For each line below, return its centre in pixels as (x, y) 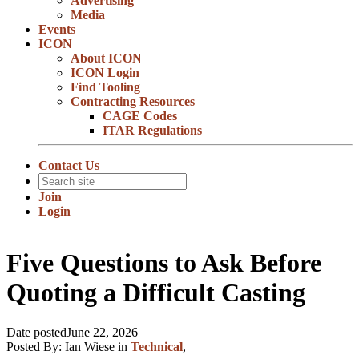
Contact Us (69, 165)
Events (57, 29)
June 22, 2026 (102, 332)
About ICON (106, 58)
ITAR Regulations (152, 130)
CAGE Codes (140, 116)
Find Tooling (105, 87)
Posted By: (36, 346)
